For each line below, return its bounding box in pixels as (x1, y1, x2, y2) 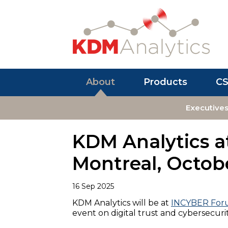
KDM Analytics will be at (72, 198, 171, 208)
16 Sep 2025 (72, 182, 114, 191)
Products (144, 76, 187, 88)
